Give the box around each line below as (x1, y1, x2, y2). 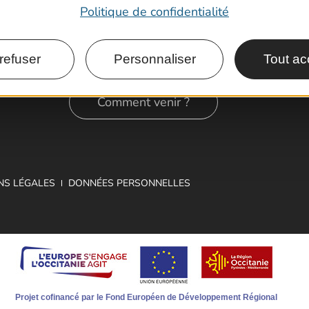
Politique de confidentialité (80, 3, 229, 21)
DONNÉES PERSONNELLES (68, 176, 190, 190)
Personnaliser (113, 52, 196, 67)
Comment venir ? (97, 93, 190, 110)
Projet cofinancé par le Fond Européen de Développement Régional (15, 292, 277, 302)
